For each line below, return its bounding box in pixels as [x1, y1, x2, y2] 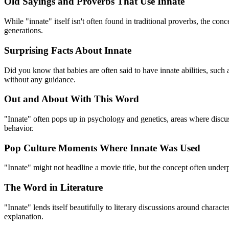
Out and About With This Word [4, 94, 139, 105]
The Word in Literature [4, 182, 103, 193]
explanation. [4, 212, 43, 221]
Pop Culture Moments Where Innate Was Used [4, 142, 200, 153]
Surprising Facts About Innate [4, 44, 131, 56]
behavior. [4, 123, 34, 132]
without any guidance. [4, 75, 76, 84]
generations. [4, 26, 43, 35]
